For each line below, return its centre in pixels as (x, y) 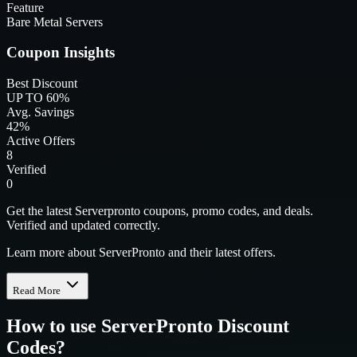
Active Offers (41, 141)
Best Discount (42, 84)
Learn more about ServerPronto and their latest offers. (141, 253)
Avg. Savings (40, 112)
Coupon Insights (61, 53)
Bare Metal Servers (55, 22)
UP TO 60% (38, 98)
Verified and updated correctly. (83, 226)
